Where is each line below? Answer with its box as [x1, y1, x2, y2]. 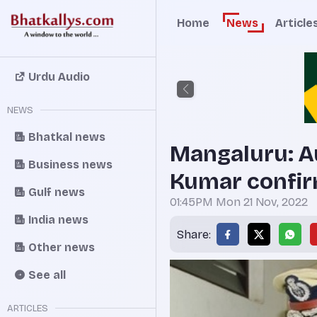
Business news [28, 157, 113, 171]
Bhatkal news [28, 129, 105, 144]
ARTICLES [7, 302, 48, 314]
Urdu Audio [28, 69, 90, 83]
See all [28, 267, 66, 282]
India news [28, 212, 88, 226]
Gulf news [28, 185, 85, 199]
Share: [177, 227, 211, 241]
